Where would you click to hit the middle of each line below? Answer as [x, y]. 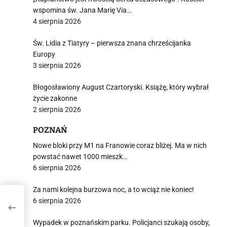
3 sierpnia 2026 [57, 65]
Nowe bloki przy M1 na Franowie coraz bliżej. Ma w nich [120, 145]
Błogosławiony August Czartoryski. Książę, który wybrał [121, 87]
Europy [44, 54]
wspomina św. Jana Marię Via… [82, 10]
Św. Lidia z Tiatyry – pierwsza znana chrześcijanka [112, 43]
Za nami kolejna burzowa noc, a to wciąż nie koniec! [113, 190]
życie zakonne [55, 98]
